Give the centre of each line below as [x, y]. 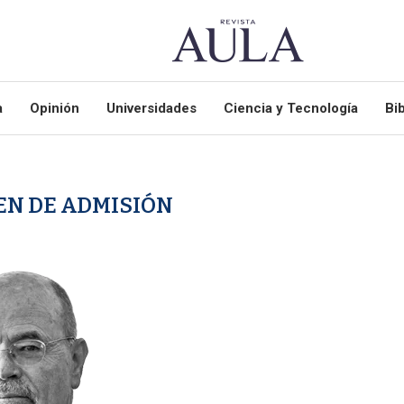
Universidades [151, 108]
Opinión [54, 108]
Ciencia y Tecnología [290, 108]
